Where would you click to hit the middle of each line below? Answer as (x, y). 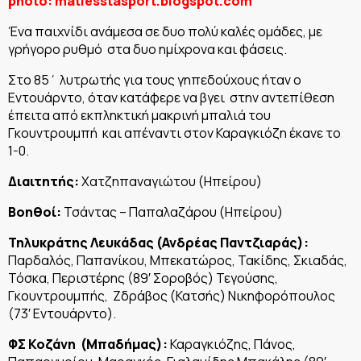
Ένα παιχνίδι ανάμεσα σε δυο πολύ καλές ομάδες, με (165, 31)
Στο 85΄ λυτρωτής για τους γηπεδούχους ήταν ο (155, 79)
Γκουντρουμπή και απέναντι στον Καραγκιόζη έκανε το (174, 133)
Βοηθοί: (35, 212)
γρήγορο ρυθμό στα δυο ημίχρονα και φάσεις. (147, 49)
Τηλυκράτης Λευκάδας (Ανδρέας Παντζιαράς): (158, 242)
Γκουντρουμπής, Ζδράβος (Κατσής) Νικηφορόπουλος (172, 295)
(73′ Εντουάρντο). (62, 313)
